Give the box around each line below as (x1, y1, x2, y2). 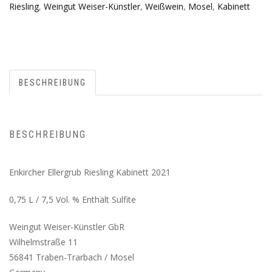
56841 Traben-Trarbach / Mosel (9, 251, 134, 263)
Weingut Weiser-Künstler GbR (9, 220, 124, 233)
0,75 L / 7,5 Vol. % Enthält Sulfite (9, 193, 136, 205)
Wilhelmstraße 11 (9, 236, 78, 248)
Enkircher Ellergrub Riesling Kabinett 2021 (9, 166, 171, 178)
